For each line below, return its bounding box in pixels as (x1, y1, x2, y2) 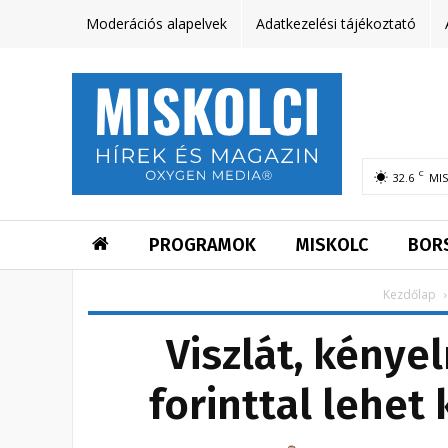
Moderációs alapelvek (86, 14, 227, 33)
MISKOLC (296, 234, 368, 257)
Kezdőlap (382, 286, 436, 304)
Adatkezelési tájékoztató (256, 14, 416, 33)
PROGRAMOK (149, 234, 256, 257)
